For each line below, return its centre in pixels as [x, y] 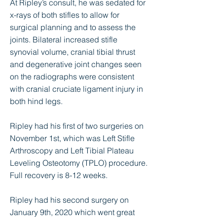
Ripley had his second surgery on [69, 200]
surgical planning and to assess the [73, 27]
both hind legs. [36, 101]
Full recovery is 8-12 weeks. [59, 175]
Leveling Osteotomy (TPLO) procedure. [79, 163]
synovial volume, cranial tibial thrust [73, 52]
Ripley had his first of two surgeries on [77, 126]
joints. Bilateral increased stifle [64, 39]
